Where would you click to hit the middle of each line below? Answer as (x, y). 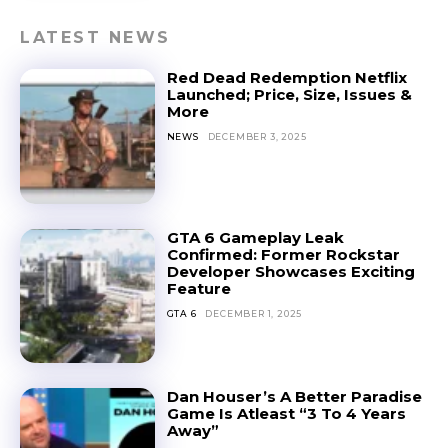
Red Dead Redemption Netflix (286, 78)
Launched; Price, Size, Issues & (289, 95)
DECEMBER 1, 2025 (254, 313)
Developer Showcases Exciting (290, 271)
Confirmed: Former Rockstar (283, 254)
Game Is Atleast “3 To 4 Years (286, 414)
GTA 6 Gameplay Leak (255, 237)
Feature (198, 288)
